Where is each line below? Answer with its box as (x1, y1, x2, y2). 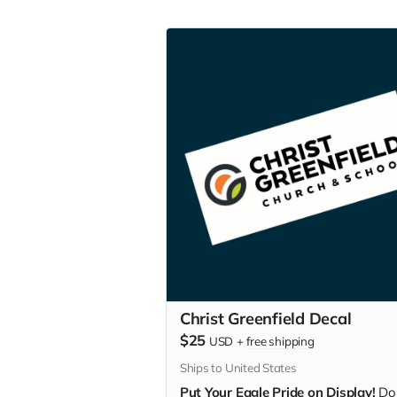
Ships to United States (179, 360, 297, 375)
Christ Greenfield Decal (179, 307, 352, 329)
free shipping (245, 333, 315, 348)
